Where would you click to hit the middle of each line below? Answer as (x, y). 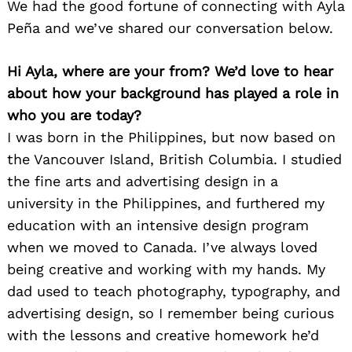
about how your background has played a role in (173, 93)
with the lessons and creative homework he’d (163, 335)
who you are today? (74, 115)
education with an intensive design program (158, 225)
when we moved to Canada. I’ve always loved (162, 247)
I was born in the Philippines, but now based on (171, 137)
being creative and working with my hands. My (166, 269)
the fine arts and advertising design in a (143, 181)
